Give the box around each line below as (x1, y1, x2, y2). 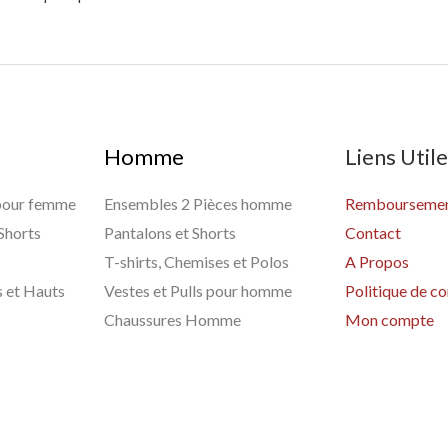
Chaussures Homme (104, 309, 242, 329)
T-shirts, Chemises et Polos (104, 251, 290, 271)
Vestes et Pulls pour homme (104, 280, 293, 300)
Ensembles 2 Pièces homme (104, 193, 293, 213)
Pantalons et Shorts (104, 222, 237, 242)
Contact (344, 222, 401, 242)
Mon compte (344, 309, 434, 329)
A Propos (344, 251, 409, 271)
